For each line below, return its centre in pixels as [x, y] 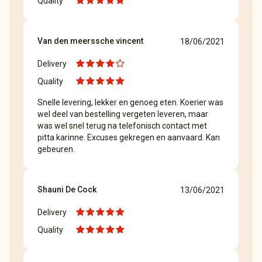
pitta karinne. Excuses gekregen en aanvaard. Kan [129, 137]
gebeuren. [56, 149]
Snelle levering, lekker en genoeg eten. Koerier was [130, 102]
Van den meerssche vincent [90, 41]
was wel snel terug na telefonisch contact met [122, 126]
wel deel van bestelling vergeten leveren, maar [123, 114]
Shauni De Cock [67, 189]
